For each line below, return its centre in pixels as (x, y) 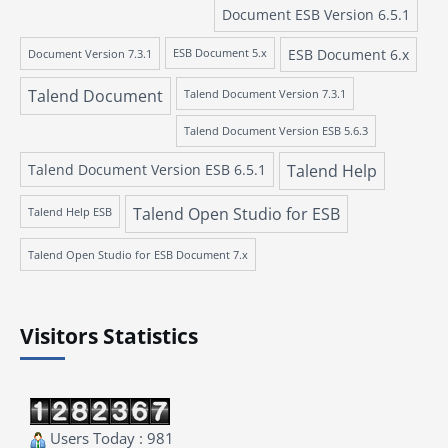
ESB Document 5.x (220, 53)
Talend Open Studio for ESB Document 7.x (138, 254)
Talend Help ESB (70, 211)
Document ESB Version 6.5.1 (316, 14)
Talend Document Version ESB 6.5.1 (147, 169)
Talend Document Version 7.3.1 (265, 93)
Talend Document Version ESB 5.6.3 (276, 131)
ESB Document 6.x (348, 54)
